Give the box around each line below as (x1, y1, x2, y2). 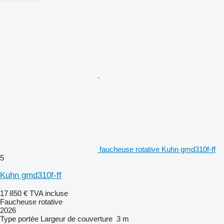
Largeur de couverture (40, 214, 112, 223)
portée (18, 214, 38, 223)
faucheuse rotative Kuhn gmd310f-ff (99, 144, 215, 153)
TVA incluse (29, 188, 68, 197)
